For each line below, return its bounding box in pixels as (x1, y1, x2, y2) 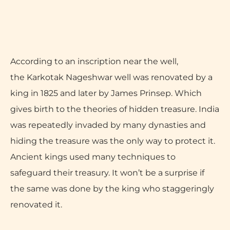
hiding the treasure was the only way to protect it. (10, 136, 215, 146)
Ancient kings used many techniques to (10, 151, 176, 162)
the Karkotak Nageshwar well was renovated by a (10, 72, 213, 82)
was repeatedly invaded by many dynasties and (10, 120, 206, 130)
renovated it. (10, 199, 62, 209)
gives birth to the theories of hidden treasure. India (10, 104, 219, 114)
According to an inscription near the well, (10, 56, 178, 66)
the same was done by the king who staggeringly (10, 183, 214, 194)
